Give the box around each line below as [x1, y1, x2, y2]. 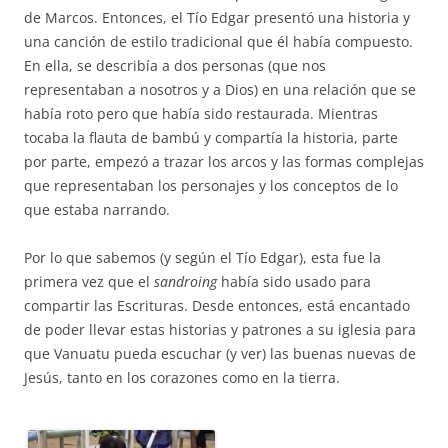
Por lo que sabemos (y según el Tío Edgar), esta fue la [24, 247, 381, 267]
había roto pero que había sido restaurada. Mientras [24, 103, 378, 123]
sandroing [154, 271, 217, 291]
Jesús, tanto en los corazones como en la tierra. [24, 367, 340, 387]
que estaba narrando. [24, 199, 170, 219]
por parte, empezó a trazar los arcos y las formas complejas [24, 151, 424, 171]
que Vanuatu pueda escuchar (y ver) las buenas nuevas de [24, 343, 416, 363]
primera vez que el [24, 271, 154, 291]
